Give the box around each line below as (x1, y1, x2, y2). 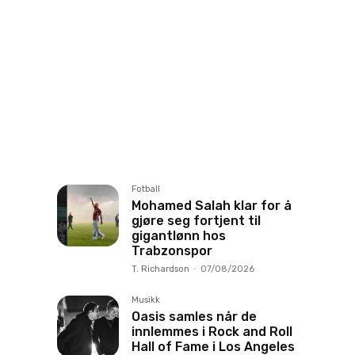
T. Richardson (132, 264, 189, 274)
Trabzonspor (132, 243, 212, 258)
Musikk (132, 295, 160, 305)
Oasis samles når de (132, 309, 257, 324)
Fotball (132, 184, 160, 194)
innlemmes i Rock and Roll (132, 324, 292, 339)
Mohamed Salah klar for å (132, 198, 292, 213)
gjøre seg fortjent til (132, 213, 261, 228)
